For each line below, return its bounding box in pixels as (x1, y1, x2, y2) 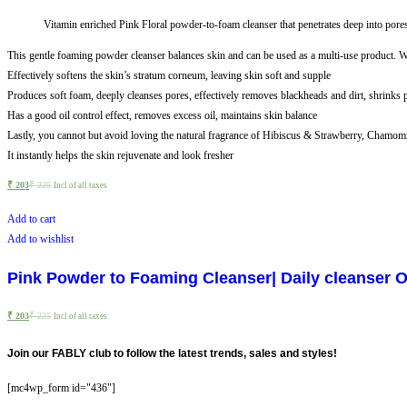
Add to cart (7, 212, 55, 225)
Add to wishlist (7, 232, 74, 245)
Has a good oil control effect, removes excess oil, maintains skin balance (7, 108, 317, 122)
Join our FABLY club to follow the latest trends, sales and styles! (7, 346, 337, 360)
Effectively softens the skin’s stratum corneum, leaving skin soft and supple (7, 68, 331, 82)
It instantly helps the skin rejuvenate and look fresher (7, 148, 233, 162)
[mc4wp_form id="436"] (7, 381, 115, 394)
